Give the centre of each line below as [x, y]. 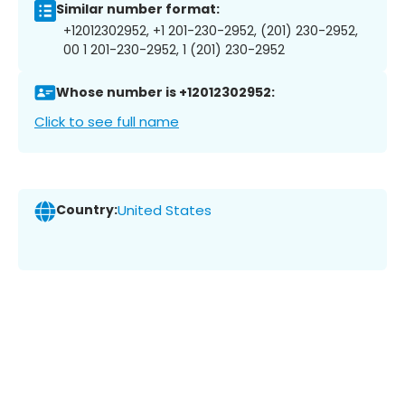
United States [165, 211]
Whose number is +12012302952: [165, 93]
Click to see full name [107, 121]
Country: [87, 210]
